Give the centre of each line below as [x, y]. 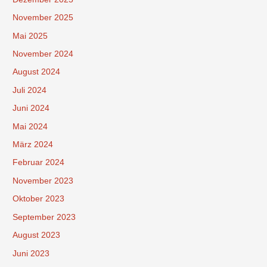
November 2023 [43, 181]
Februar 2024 [39, 163]
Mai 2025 [30, 36]
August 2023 [37, 235]
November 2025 [43, 18]
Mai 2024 [30, 126]
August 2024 [37, 72]
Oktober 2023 [39, 199]
